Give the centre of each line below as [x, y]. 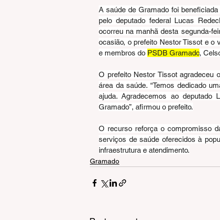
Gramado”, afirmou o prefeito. [146, 107]
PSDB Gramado [173, 53]
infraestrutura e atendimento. [144, 150]
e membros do [123, 53]
